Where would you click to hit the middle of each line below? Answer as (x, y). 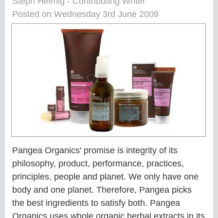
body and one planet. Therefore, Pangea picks (102, 190)
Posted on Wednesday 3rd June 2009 (85, 14)
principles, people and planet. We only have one (105, 177)
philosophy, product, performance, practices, (98, 163)
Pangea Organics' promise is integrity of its (95, 150)
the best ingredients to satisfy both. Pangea (96, 203)
